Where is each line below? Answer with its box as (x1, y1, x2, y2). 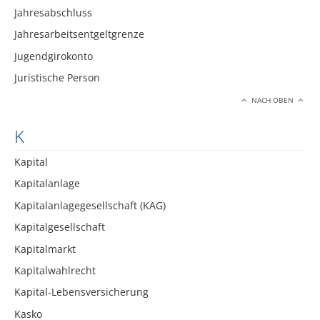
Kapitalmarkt (14, 241, 76, 256)
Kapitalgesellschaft (14, 220, 105, 234)
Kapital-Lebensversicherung (14, 285, 149, 299)
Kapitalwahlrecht (14, 264, 96, 278)
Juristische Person (14, 71, 100, 85)
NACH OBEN (249, 96, 296, 106)
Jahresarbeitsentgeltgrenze (14, 27, 144, 41)
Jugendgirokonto (14, 49, 93, 63)
